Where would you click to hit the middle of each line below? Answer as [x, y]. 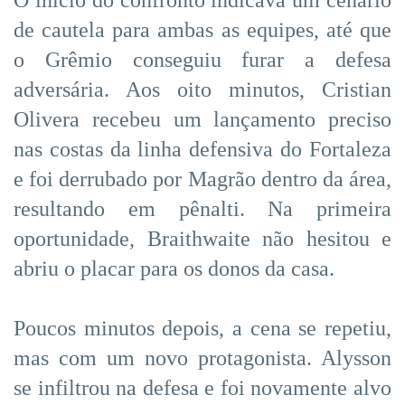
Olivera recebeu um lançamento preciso [202, 119]
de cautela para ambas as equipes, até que [202, 29]
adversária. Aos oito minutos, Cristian [202, 89]
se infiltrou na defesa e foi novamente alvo [202, 387]
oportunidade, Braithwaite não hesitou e [202, 238]
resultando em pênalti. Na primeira [202, 208]
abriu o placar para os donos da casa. [174, 268]
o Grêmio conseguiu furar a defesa [202, 59]
